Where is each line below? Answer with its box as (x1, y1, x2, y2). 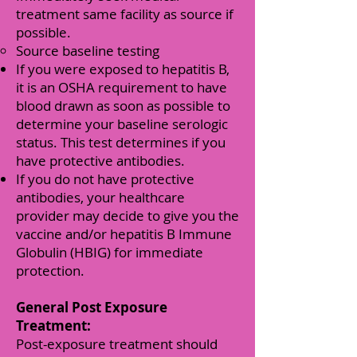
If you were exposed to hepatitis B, (16, 60, 229, 78)
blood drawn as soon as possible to (16, 96, 230, 115)
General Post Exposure (16, 298, 167, 316)
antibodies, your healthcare (16, 188, 185, 206)
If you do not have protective (16, 170, 194, 188)
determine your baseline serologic (16, 115, 228, 133)
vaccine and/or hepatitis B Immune (16, 225, 232, 243)
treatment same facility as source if (16, 5, 233, 23)
